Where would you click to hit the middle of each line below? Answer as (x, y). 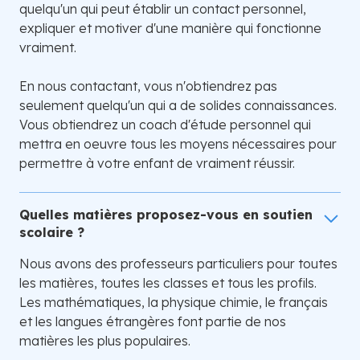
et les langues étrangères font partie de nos (153, 322)
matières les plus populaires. (105, 341)
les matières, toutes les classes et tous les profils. (168, 283)
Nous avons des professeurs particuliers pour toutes (178, 264)
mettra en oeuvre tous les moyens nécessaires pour (178, 144)
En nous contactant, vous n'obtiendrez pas (148, 86)
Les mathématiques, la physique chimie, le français (174, 303)
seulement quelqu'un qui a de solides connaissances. (178, 106)
